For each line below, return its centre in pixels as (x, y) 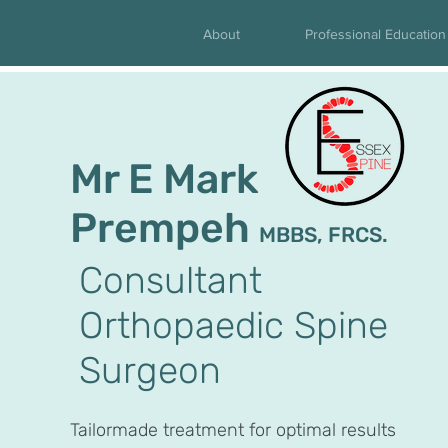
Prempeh (165, 228)
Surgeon (150, 370)
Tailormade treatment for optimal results (233, 430)
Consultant (176, 280)
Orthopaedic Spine (234, 325)
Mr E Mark (165, 179)
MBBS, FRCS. (324, 234)
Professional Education (375, 34)
